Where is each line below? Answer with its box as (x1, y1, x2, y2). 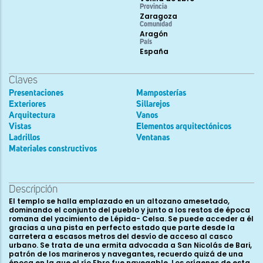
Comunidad (140, 21, 172, 28)
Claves (9, 75, 38, 86)
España (140, 46, 168, 56)
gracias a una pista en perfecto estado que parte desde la (9, 222, 235, 232)
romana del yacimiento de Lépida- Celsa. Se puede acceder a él (9, 213, 254, 224)
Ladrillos (9, 133, 40, 142)
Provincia (140, 3, 167, 11)
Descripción (9, 184, 58, 195)
